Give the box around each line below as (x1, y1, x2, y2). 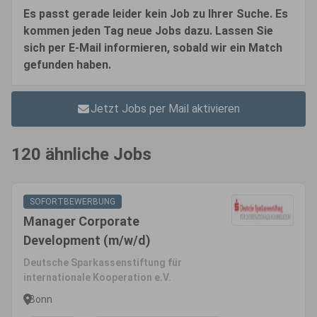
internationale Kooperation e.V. (23, 272, 171, 283)
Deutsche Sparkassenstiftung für (23, 257, 182, 268)
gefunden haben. (23, 58, 111, 71)
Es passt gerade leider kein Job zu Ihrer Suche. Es (23, 7, 288, 21)
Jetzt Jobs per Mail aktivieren (90, 102, 240, 115)
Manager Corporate (23, 214, 139, 229)
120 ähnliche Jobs (11, 144, 151, 164)
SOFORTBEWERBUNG (30, 197, 115, 207)
